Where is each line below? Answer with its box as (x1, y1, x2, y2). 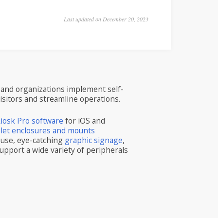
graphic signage (65, 134, 123, 145)
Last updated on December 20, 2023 (64, 15, 148, 23)
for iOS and (63, 115, 106, 126)
